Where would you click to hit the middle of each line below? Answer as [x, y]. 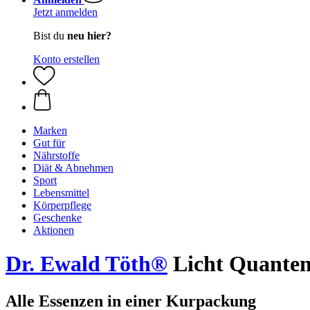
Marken [50, 130]
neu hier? [89, 36]
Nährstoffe [56, 155]
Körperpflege [62, 205]
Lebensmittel [61, 193]
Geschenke [57, 218]
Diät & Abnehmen [73, 168]
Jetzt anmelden [65, 12]
